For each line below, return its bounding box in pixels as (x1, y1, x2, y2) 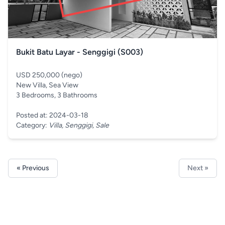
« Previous (17, 164, 49, 172)
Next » (187, 164, 208, 172)
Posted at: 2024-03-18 (16, 111, 88, 120)
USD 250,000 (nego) (16, 71, 82, 79)
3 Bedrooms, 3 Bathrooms (16, 91, 97, 99)
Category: (16, 121, 49, 130)
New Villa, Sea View (16, 81, 78, 89)
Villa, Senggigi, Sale (49, 121, 109, 130)
